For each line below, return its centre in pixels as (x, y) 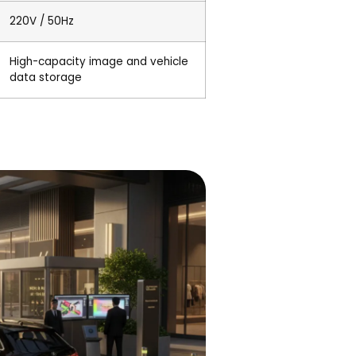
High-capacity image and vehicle (99, 62)
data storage (46, 78)
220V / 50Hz (42, 21)
